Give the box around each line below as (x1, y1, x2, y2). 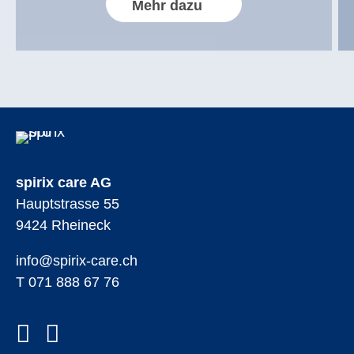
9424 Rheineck (16, 217, 111, 233)
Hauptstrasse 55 (16, 196, 119, 212)
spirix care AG (16, 175, 111, 190)
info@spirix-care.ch (16, 253, 137, 269)
